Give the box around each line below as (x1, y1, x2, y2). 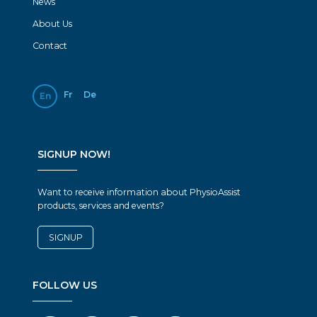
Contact (33, 40, 68, 52)
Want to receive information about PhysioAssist (38, 187, 241, 198)
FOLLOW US (33, 278, 98, 292)
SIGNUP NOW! (38, 148, 110, 161)
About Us (33, 18, 73, 29)
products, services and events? (38, 200, 164, 212)
